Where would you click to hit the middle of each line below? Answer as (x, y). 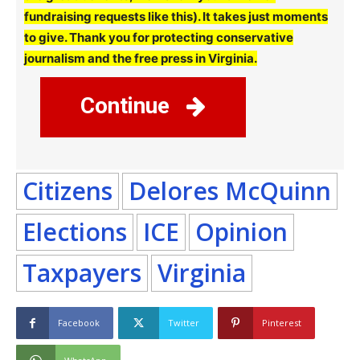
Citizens (67, 191)
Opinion (241, 232)
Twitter (184, 323)
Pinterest (282, 323)
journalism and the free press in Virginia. (141, 59)
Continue (128, 105)
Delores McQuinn (230, 191)
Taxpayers (82, 273)
